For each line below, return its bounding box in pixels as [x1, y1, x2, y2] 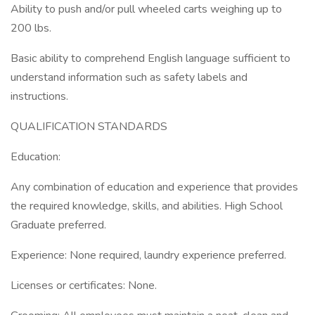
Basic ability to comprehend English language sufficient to [11, 51, 290, 66]
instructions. [11, 89, 68, 104]
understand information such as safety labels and [11, 70, 247, 85]
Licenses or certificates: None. [11, 278, 157, 293]
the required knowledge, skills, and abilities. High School [11, 198, 283, 214]
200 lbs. [11, 20, 51, 36]
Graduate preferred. [11, 217, 106, 233]
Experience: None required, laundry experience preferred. [11, 247, 286, 263]
